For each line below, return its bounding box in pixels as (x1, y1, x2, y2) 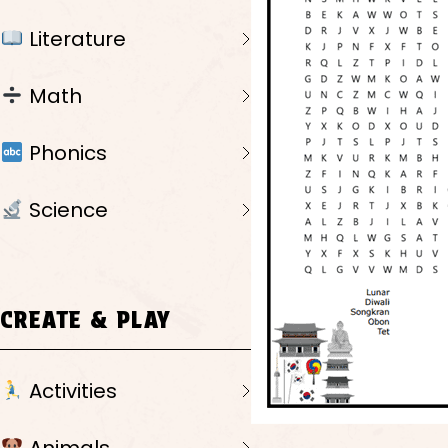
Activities (23, 377, 117, 406)
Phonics (23, 139, 107, 168)
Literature (23, 25, 126, 54)
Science (23, 196, 108, 225)
